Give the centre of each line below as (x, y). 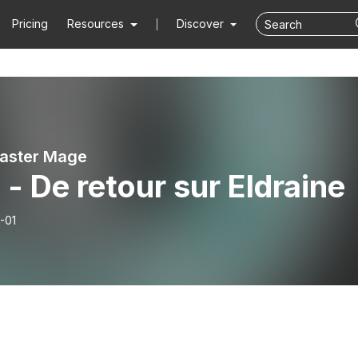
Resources (96, 24)
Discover (201, 24)
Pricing (30, 24)
